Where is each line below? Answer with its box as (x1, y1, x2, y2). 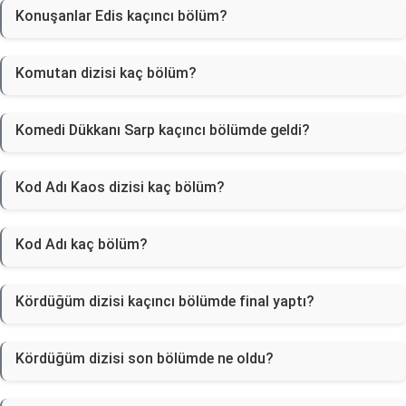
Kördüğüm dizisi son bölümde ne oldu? (15, 350, 274, 367)
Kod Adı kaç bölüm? (15, 236, 148, 253)
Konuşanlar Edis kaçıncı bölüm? (15, 7, 227, 24)
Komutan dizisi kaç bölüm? (15, 64, 197, 82)
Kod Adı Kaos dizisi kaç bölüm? (15, 179, 225, 196)
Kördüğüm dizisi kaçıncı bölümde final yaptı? (15, 293, 314, 310)
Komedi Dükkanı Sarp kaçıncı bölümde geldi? (15, 121, 310, 139)
